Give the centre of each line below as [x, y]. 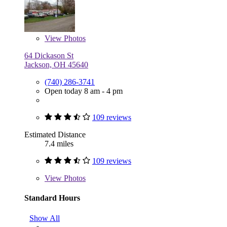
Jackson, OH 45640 [56, 65]
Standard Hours [52, 198]
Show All [45, 218]
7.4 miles [59, 144]
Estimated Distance [55, 135]
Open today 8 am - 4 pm [84, 91]
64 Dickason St [49, 56]
